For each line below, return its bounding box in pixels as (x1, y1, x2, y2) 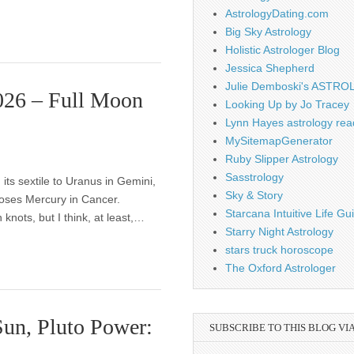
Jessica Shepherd (225, 62, 314, 74)
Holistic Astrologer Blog (225, 43, 340, 56)
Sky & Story (225, 189, 283, 201)
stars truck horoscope (225, 243, 333, 256)
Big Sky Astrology (225, 25, 311, 38)
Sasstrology (225, 171, 284, 183)
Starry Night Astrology (225, 225, 333, 238)
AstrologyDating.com (225, 7, 329, 20)
